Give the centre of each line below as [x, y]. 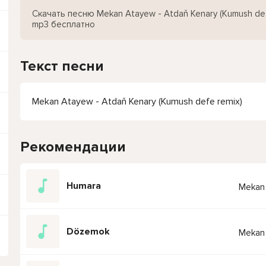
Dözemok [88, 231]
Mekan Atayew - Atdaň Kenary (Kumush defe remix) [137, 102]
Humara [84, 186]
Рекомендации [73, 147]
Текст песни [62, 66]
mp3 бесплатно [64, 24]
